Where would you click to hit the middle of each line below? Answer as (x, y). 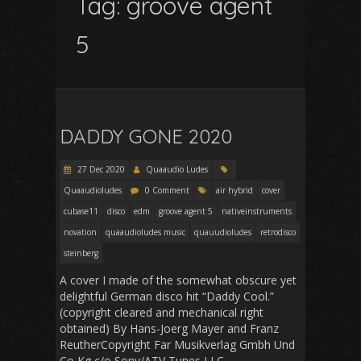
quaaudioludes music (145, 232)
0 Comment (167, 190)
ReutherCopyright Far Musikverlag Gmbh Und (177, 344)
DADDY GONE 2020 (146, 136)
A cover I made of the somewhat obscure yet (178, 280)
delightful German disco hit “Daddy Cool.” (167, 296)
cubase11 (81, 211)
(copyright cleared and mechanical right (162, 312)
